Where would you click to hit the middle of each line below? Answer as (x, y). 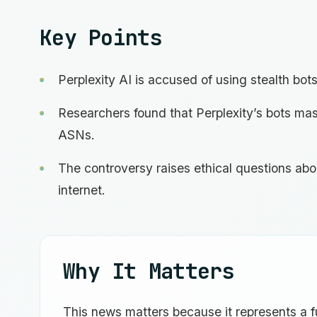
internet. (82, 190)
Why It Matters (149, 271)
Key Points (101, 38)
